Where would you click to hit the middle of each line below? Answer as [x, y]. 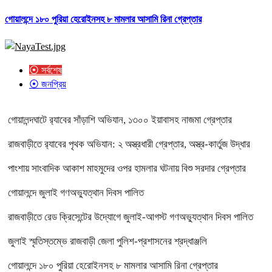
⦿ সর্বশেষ [46, 70]
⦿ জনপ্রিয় [48, 84]
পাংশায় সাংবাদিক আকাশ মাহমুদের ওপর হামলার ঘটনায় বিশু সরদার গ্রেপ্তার [127, 168]
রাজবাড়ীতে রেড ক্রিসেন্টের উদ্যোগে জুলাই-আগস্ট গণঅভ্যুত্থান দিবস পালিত [131, 217]
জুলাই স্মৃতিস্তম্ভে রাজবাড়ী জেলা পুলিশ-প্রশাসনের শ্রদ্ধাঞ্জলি [107, 241]
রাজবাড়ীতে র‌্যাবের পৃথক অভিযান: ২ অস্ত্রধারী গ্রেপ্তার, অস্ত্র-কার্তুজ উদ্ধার [129, 144]
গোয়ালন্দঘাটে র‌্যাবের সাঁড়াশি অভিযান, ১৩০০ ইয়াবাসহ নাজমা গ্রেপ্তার [120, 120]
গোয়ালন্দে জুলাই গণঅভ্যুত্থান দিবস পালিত [76, 192]
